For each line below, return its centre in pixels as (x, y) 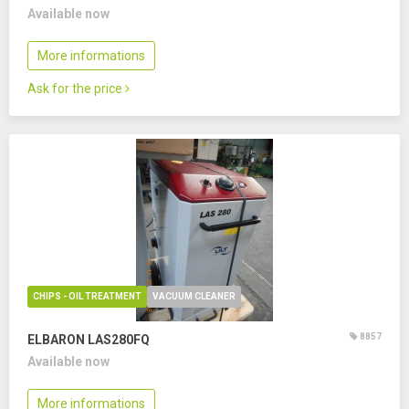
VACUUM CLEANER (194, 296)
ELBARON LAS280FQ (89, 340)
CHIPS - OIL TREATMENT (87, 296)
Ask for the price (76, 89)
